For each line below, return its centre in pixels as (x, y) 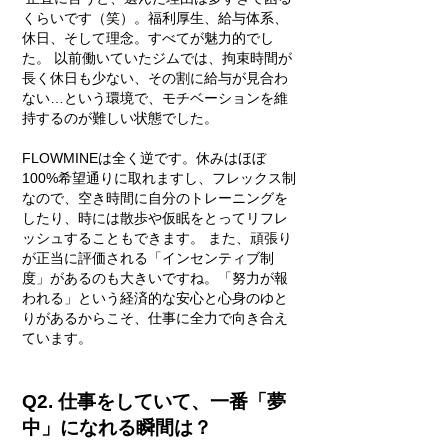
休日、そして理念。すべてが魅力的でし (148, 38)
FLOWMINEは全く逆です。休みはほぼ (144, 158)
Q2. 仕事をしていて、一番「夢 (154, 401)
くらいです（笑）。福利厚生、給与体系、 (155, 18)
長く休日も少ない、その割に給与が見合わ (155, 78)
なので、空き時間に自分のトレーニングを (155, 198)
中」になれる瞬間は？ (122, 427)
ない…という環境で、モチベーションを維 (155, 98)
